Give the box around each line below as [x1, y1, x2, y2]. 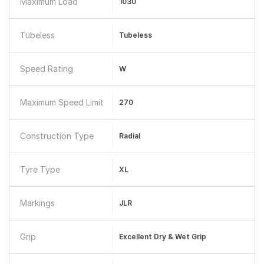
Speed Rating [20, 64, 73, 74]
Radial [118, 131, 140, 140]
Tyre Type [20, 164, 60, 174]
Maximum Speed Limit [20, 97, 104, 107]
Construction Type [20, 131, 94, 141]
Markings [20, 198, 55, 208]
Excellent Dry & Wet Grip [118, 232, 206, 241]
